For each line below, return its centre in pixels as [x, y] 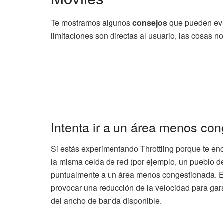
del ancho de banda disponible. [106, 200]
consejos [150, 23]
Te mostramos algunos [92, 23]
